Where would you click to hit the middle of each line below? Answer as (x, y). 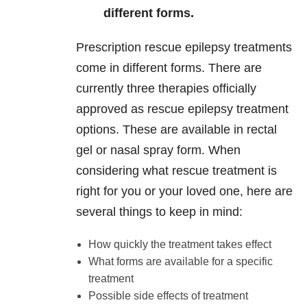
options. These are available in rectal (176, 130)
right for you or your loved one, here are (184, 192)
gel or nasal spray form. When (158, 150)
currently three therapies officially (166, 89)
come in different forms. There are (169, 68)
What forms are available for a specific (180, 262)
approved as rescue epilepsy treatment (182, 109)
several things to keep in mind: (161, 212)
